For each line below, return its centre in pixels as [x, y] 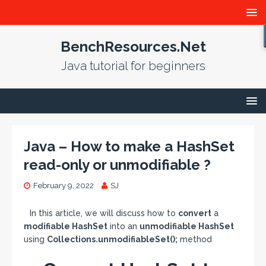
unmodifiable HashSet [187, 226]
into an [123, 226]
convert [195, 213]
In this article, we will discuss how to [104, 213]
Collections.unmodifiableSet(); [112, 239]
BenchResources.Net [133, 47]
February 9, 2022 [64, 186]
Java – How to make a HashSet [129, 146]
